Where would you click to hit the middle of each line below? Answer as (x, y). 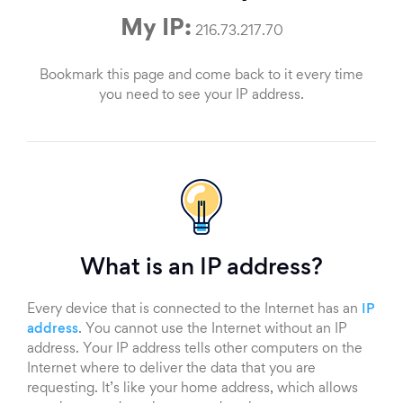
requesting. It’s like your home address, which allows (193, 389)
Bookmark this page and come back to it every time (201, 76)
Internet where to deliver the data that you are (171, 369)
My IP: (156, 30)
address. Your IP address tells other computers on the (195, 349)
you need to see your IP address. (201, 96)
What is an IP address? (201, 269)
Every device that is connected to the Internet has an (194, 310)
